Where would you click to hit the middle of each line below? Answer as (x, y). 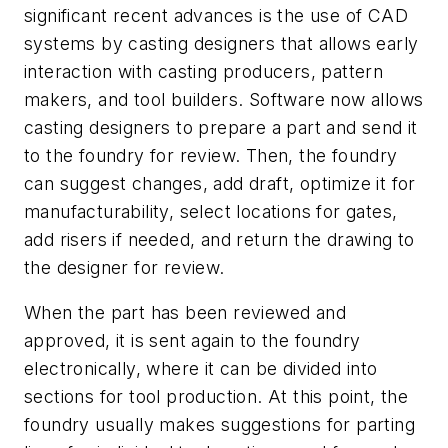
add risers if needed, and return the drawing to (219, 239)
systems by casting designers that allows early (221, 43)
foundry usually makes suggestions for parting (219, 425)
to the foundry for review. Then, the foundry (211, 155)
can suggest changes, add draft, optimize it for (220, 183)
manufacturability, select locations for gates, (211, 211)
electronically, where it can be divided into (201, 369)
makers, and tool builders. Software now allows (224, 99)
